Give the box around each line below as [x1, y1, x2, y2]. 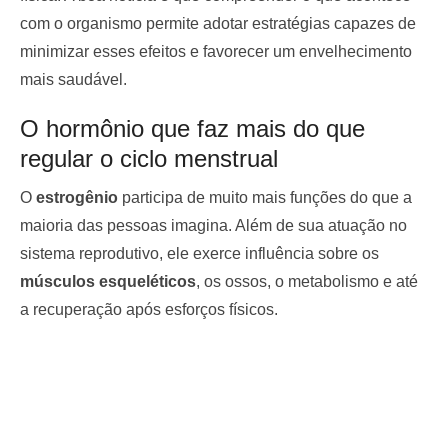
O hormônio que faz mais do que [20, 114, 365, 142]
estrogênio [36, 188, 118, 206]
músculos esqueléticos [20, 272, 196, 290]
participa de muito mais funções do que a [118, 188, 412, 206]
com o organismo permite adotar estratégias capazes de [20, 14, 416, 32]
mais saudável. [20, 70, 127, 88]
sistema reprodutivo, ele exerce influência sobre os [20, 244, 379, 262]
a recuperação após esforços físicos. [20, 300, 278, 318]
